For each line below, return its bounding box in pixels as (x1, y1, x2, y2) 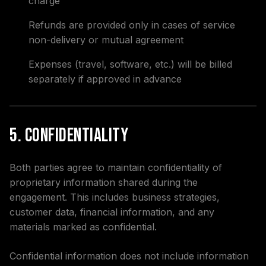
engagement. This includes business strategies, (9, 191, 220, 203)
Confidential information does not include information (9, 250, 249, 262)
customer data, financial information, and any (9, 206, 214, 218)
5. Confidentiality (9, 124, 128, 147)
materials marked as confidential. (9, 221, 157, 233)
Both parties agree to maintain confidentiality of (9, 161, 222, 173)
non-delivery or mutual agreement (28, 34, 183, 46)
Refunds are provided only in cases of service (28, 19, 235, 31)
